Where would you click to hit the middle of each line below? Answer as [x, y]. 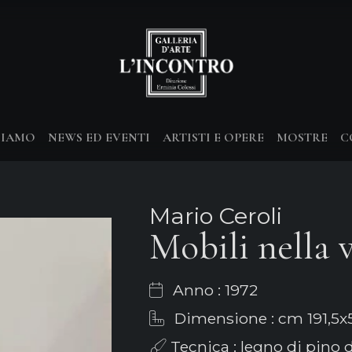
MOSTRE [302, 137]
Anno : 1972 [213, 290]
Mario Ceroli [215, 216]
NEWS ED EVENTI [99, 137]
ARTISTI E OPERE [213, 137]
